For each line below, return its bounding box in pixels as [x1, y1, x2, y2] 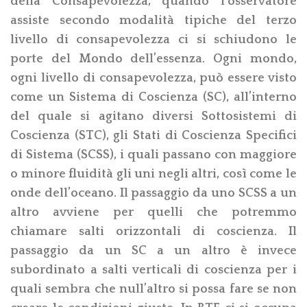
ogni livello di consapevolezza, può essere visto [10, 71, 297, 85]
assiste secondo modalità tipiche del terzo [10, 13, 297, 27]
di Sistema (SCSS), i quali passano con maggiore [10, 147, 297, 162]
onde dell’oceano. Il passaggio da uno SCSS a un [10, 186, 297, 200]
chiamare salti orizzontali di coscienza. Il [10, 224, 297, 238]
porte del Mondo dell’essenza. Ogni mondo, [10, 51, 297, 66]
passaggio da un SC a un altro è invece [10, 243, 297, 258]
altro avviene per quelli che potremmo [10, 205, 297, 219]
